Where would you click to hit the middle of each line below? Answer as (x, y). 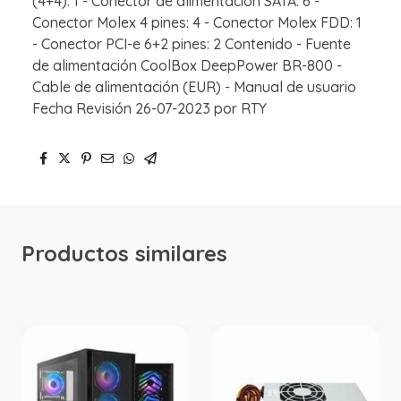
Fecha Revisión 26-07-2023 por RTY (153, 109)
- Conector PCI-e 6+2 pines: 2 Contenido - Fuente (192, 44)
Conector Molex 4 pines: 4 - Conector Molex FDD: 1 (197, 23)
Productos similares (124, 254)
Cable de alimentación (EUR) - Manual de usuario (194, 87)
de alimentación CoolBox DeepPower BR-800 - (187, 66)
